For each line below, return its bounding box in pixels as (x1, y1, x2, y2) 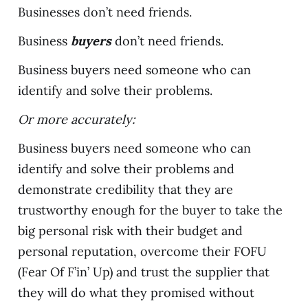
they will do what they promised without (17, 284, 254, 300)
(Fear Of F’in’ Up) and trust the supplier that (17, 263, 269, 280)
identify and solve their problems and (17, 160, 234, 177)
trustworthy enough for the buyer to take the (17, 201, 283, 218)
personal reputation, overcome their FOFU (17, 243, 267, 259)
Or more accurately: (17, 111, 135, 127)
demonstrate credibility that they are (17, 181, 233, 197)
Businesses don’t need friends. (17, 3, 192, 20)
